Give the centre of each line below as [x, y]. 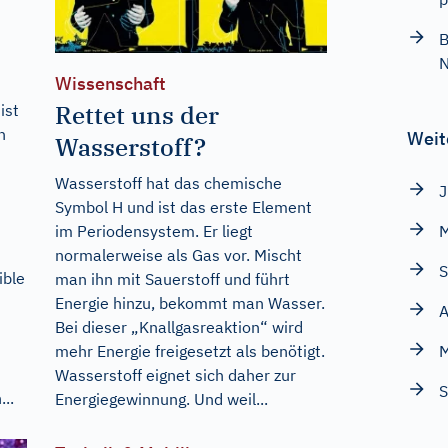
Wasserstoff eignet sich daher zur [175, 374]
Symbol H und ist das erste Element [183, 206]
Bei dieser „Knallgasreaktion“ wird [178, 326]
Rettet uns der [136, 114]
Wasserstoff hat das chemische [168, 182]
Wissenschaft [110, 83]
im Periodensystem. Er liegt [153, 230]
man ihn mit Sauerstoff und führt [172, 278]
